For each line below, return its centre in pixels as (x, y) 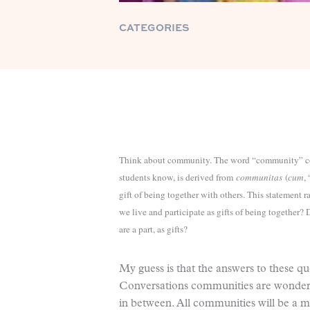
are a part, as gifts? (153, 229)
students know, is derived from (177, 177)
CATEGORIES (154, 27)
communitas (259, 177)
